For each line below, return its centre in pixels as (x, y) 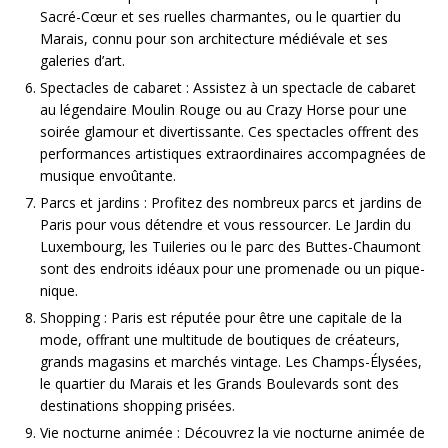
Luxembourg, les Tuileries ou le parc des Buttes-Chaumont (230, 247)
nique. (59, 291)
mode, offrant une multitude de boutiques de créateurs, (220, 340)
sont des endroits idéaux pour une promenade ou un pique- (232, 269)
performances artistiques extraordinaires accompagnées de (233, 154)
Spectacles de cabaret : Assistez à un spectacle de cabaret (228, 88)
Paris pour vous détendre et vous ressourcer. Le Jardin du (225, 225)
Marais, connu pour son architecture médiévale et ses (214, 39)
